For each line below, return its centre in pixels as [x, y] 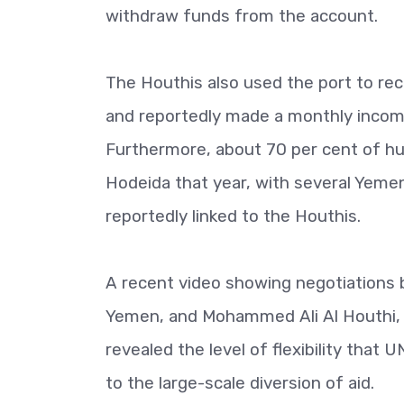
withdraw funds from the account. [242, 16]
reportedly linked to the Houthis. [233, 216]
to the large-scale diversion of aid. [240, 383]
